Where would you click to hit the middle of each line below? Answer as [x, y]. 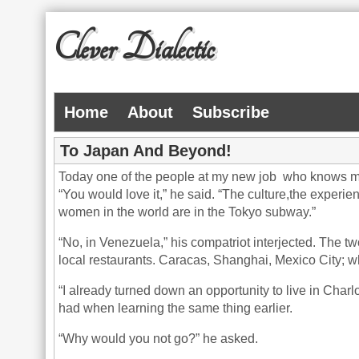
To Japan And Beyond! [146, 151]
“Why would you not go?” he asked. [159, 339]
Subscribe [231, 112]
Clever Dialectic [134, 48]
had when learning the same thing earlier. [176, 308]
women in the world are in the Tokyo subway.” [188, 212]
